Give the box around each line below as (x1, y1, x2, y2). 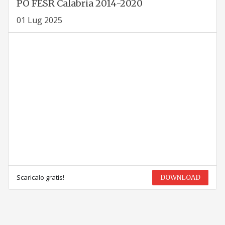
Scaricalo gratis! (16, 172, 64, 182)
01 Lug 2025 (16, 15, 62, 26)
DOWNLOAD (160, 173, 201, 182)
